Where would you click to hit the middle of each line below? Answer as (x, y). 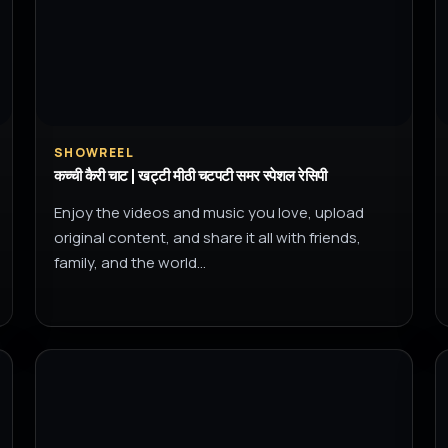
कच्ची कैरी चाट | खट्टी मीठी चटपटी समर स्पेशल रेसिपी (190, 176)
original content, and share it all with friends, (207, 237)
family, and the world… (129, 262)
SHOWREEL (94, 152)
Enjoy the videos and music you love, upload (208, 212)
